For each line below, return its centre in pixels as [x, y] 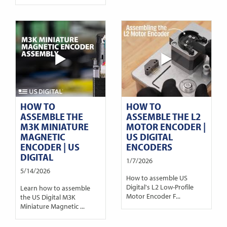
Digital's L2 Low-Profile [160, 186]
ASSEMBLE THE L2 [163, 117]
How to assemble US [157, 177]
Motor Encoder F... [153, 196]
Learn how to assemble [55, 187]
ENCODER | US [50, 147]
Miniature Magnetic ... [52, 206]
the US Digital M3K [48, 197]
